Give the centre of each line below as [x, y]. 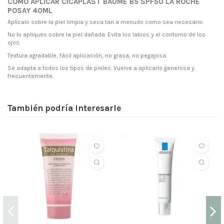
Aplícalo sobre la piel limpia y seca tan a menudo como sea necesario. [105, 22]
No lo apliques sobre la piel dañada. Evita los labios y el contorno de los [106, 35]
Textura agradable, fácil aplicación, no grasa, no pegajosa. [87, 55]
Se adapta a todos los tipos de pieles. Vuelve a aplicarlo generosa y [101, 68]
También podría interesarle [64, 108]
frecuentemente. [30, 76]
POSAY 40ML [30, 10]
